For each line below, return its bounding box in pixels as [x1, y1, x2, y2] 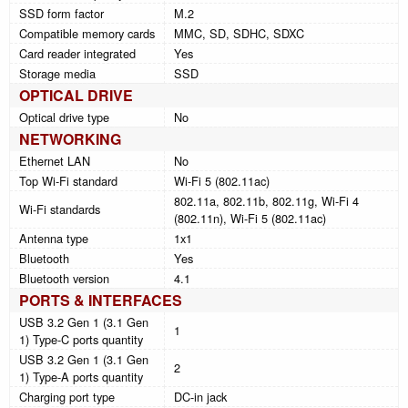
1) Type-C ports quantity [19, 330, 143, 348]
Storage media [19, 64, 96, 82]
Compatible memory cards [19, 24, 155, 42]
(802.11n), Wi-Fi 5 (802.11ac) [174, 209, 326, 227]
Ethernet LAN [19, 151, 90, 169]
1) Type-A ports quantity [19, 367, 143, 385]
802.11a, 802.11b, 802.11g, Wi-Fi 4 [174, 191, 359, 209]
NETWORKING [19, 127, 121, 149]
